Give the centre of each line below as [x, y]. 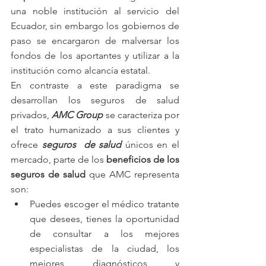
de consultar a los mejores [104, 234]
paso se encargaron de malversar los [95, 41]
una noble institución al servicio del [95, 11]
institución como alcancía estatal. [80, 71]
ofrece [26, 145]
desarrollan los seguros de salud [95, 100]
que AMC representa [134, 175]
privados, [31, 115]
